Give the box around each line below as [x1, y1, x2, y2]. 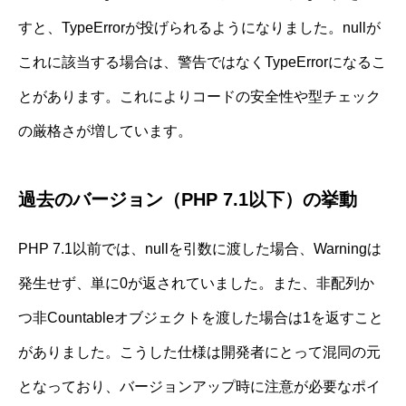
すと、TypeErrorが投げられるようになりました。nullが [18, 19, 381, 35]
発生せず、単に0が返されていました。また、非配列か [18, 275, 374, 291]
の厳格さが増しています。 [18, 122, 192, 139]
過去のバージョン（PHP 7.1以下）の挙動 [18, 188, 357, 209]
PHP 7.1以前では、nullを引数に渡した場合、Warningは [18, 240, 382, 256]
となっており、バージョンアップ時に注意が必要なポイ [18, 378, 381, 394]
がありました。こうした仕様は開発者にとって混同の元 [18, 343, 381, 360]
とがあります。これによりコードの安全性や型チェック [18, 88, 381, 104]
